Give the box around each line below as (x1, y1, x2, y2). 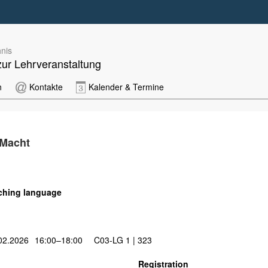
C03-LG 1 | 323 (92, 234, 152, 246)
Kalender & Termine (89, 81, 164, 93)
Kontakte (29, 81, 63, 93)
